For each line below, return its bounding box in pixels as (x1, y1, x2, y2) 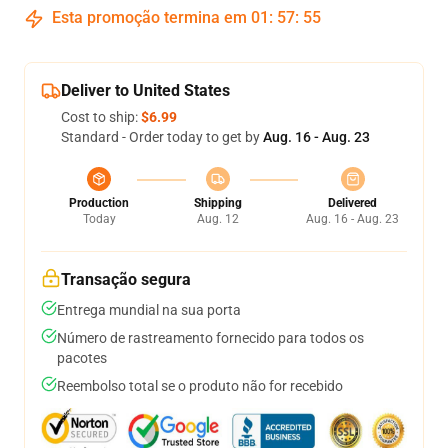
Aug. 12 (196, 212, 239, 226)
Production (69, 196, 129, 210)
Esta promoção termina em (48, 8, 251, 27)
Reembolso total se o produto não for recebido (57, 378, 343, 394)
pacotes (57, 350, 107, 366)
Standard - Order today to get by (61, 129, 263, 145)
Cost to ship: (61, 109, 141, 125)
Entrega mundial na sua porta (57, 302, 241, 318)
